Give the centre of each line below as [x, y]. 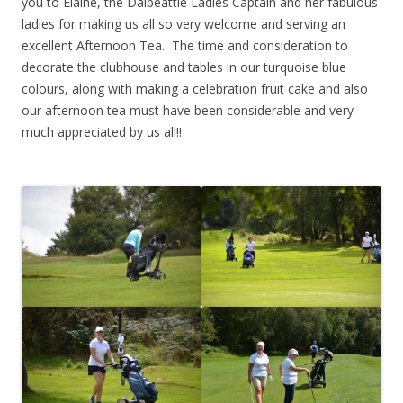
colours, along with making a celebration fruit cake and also [195, 89]
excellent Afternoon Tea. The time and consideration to [185, 46]
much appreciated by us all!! [102, 132]
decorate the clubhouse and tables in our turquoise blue [184, 67]
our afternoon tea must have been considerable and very [188, 111]
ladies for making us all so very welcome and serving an [184, 24]
